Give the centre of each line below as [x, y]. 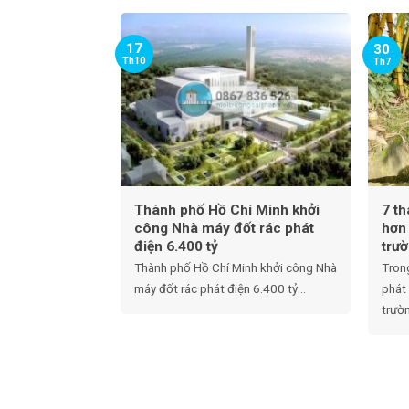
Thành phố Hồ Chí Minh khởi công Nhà [235, 267]
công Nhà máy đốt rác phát [224, 229]
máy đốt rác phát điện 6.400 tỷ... [220, 288]
